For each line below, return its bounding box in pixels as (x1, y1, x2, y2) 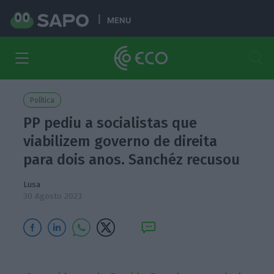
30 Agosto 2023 (23, 191, 83, 201)
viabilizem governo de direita (23, 133, 218, 150)
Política (30, 96, 55, 105)
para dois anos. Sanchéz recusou (23, 151, 240, 168)
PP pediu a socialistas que (23, 114, 198, 131)
